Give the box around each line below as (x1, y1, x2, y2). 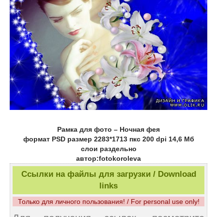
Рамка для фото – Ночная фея (57, 125, 160, 134)
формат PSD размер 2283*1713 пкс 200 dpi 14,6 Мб (23, 135, 194, 143)
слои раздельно (80, 145, 137, 153)
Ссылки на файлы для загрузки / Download (21, 170, 196, 179)
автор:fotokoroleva (76, 155, 141, 163)
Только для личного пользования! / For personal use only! (17, 198, 200, 206)
